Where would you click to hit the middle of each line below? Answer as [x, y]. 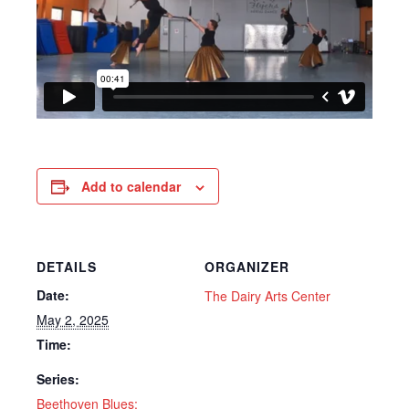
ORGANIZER [247, 266]
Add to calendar [131, 186]
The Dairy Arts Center [267, 295]
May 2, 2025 [73, 319]
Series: [58, 378]
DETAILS [67, 266]
